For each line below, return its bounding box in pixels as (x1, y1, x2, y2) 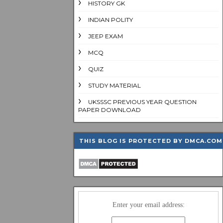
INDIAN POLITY (88, 16, 133, 23)
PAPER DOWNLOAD (78, 106, 141, 113)
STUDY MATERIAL (88, 82, 141, 89)
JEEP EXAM (88, 32, 123, 40)
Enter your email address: (112, 201, 185, 209)
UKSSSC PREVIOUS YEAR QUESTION (88, 98, 197, 106)
